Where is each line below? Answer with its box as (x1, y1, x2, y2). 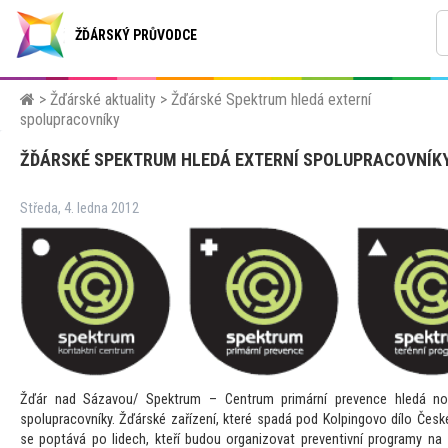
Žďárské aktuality (50, 90, 156, 109)
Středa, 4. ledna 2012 (20, 200, 139, 217)
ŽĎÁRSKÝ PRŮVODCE (75, 27, 197, 43)
